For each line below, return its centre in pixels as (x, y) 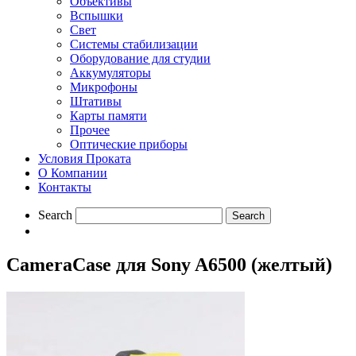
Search (55, 215)
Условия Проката (85, 158)
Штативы (96, 101)
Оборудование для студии (140, 58)
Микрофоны (104, 87)
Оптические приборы (129, 144)
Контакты (65, 187)
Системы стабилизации (134, 44)
